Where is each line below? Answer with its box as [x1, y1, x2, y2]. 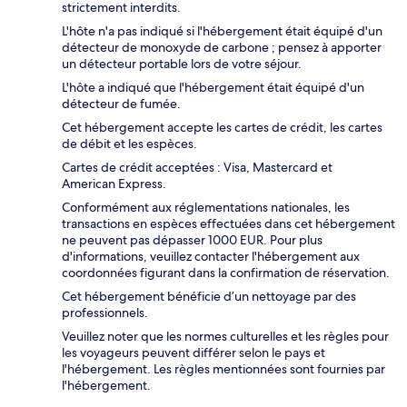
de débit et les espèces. [62, 135, 197, 153]
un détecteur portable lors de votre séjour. [62, 55, 302, 73]
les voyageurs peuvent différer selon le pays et [62, 344, 325, 362]
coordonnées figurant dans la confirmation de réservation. [62, 264, 390, 282]
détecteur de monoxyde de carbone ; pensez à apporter [62, 39, 382, 56]
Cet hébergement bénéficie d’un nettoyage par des [62, 288, 356, 305]
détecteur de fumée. [62, 95, 181, 113]
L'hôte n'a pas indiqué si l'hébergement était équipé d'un [62, 23, 382, 40]
